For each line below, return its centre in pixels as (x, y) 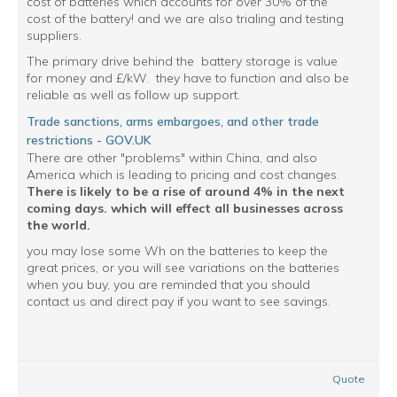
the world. (58, 225)
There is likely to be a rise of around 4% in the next (186, 191)
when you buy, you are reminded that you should (168, 284)
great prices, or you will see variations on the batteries (183, 268)
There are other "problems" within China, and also (172, 158)
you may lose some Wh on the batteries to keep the (177, 251)
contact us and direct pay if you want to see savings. (179, 301)
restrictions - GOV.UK (89, 140)
